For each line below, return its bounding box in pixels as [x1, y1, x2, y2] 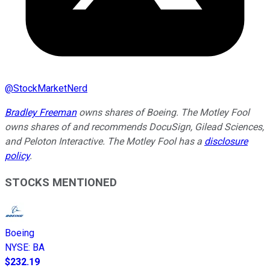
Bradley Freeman [5, 106, 77, 118]
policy [5, 149, 30, 162]
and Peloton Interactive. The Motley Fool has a [5, 135, 204, 147]
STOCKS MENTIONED [5, 176, 117, 190]
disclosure [204, 135, 248, 147]
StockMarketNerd [13, 82, 87, 94]
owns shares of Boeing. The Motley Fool [77, 106, 250, 118]
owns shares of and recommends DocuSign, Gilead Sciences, [5, 121, 264, 133]
